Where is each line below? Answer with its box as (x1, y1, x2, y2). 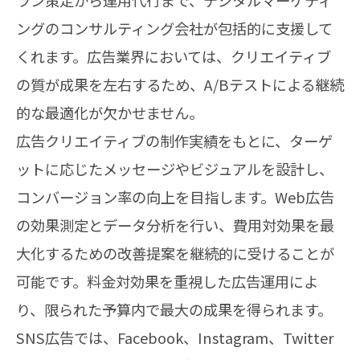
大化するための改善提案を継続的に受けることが (16, 242, 334, 264)
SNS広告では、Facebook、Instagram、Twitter (16, 326, 333, 348)
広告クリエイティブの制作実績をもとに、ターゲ (16, 129, 333, 151)
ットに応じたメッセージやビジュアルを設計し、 (16, 157, 333, 179)
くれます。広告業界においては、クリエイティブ (16, 45, 331, 67)
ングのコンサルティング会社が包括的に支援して (16, 17, 333, 39)
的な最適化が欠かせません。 (16, 101, 203, 123)
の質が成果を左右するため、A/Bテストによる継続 (16, 73, 344, 95)
